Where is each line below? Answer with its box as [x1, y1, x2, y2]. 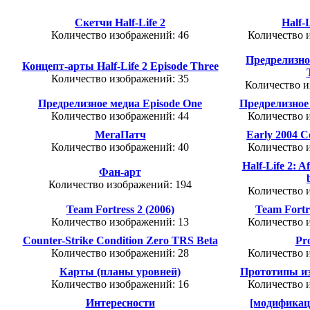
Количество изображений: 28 [51, 247, 189, 259]
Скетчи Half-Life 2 [75, 17, 165, 29]
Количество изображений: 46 [51, 29, 189, 42]
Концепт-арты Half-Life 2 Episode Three [21, 60, 219, 73]
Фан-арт [99, 166, 141, 179]
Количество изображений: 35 [51, 73, 189, 85]
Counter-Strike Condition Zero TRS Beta [22, 235, 218, 247]
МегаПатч [94, 129, 146, 141]
